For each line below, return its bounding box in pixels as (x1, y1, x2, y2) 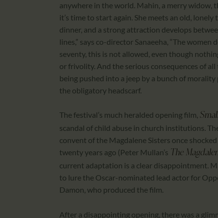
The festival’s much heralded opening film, (59, 110, 200, 120)
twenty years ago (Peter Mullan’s (59, 147, 170, 157)
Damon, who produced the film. (59, 185, 165, 195)
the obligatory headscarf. (59, 85, 143, 95)
